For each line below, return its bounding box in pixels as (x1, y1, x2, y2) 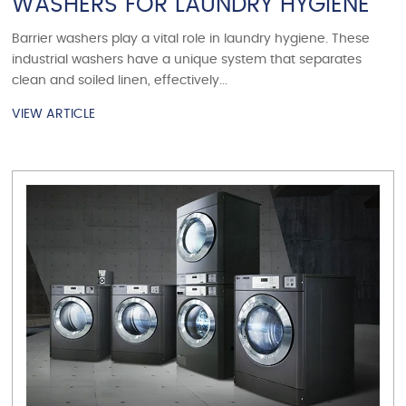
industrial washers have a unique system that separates (12, 53, 362, 67)
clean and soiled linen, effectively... (12, 74, 228, 88)
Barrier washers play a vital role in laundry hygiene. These (12, 33, 371, 46)
